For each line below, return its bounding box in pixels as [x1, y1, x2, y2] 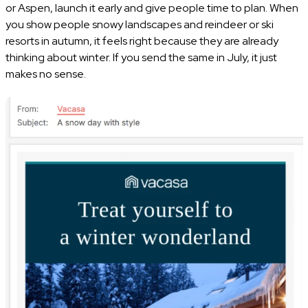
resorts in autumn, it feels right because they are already [5, 33, 278, 48]
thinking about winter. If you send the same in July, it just [5, 49, 277, 65]
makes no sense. [5, 66, 86, 81]
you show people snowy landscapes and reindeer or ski [5, 16, 274, 32]
